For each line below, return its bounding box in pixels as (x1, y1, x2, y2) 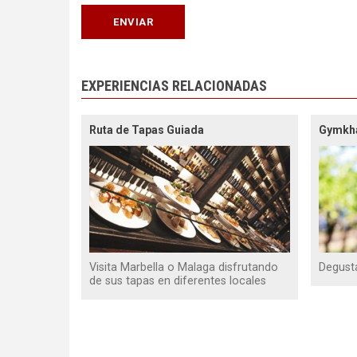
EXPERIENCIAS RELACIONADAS (81, 76, 267, 94)
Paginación (81, 325, 147, 343)
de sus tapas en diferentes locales (89, 274, 266, 288)
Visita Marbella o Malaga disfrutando (89, 261, 278, 275)
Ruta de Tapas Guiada (89, 123, 204, 136)
